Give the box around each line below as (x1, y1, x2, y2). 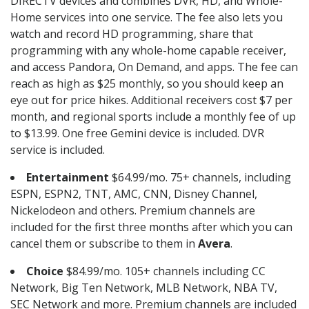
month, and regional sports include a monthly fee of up (10, 109, 296, 125)
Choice (26, 263, 63, 279)
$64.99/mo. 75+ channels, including (109, 170, 291, 186)
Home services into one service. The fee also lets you (10, 10, 283, 26)
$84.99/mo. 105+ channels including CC (63, 263, 266, 279)
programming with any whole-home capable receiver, (10, 43, 286, 59)
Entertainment (26, 170, 109, 186)
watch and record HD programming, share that (10, 26, 253, 42)
